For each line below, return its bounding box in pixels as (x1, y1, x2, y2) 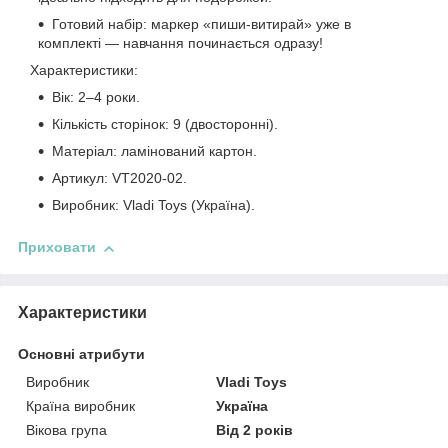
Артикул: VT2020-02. (52, 170, 187, 187)
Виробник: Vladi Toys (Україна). (52, 197, 255, 214)
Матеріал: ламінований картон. (52, 143, 257, 160)
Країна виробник (26, 398, 135, 415)
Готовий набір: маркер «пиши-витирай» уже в (52, 16, 351, 33)
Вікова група (26, 422, 107, 439)
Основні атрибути (18, 346, 145, 363)
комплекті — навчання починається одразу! (38, 35, 323, 52)
